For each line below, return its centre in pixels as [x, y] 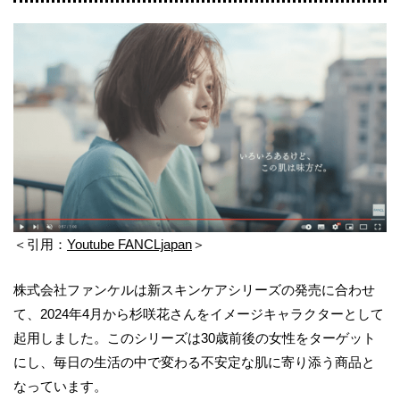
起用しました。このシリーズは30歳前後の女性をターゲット [195, 337]
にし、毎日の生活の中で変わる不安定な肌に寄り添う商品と [194, 362]
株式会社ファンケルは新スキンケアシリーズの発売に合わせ [194, 289]
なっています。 [60, 386]
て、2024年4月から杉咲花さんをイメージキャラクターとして [199, 313]
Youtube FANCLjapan [129, 244]
